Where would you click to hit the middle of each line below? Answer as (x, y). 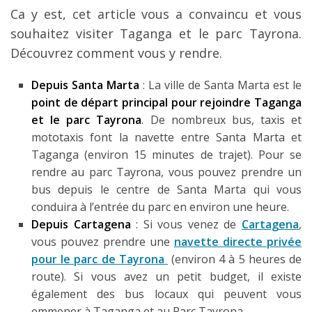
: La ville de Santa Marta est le (220, 85)
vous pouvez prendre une (103, 242)
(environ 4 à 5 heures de (235, 259)
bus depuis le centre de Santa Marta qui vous (166, 190)
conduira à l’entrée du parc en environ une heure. (160, 207)
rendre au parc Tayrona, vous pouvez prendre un (166, 172)
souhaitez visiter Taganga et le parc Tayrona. (156, 34)
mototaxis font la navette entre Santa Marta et (166, 138)
